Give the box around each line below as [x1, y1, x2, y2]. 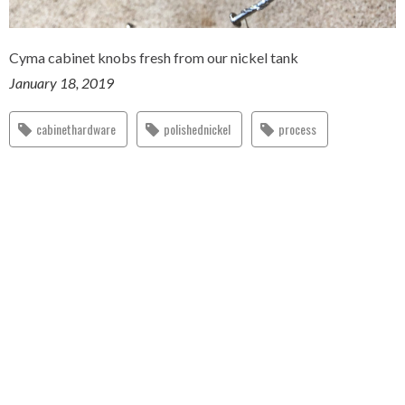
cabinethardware [36, 119, 116, 138]
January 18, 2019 [9, 74, 114, 91]
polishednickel [164, 119, 231, 138]
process [278, 119, 316, 138]
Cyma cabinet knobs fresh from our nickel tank [9, 49, 298, 66]
